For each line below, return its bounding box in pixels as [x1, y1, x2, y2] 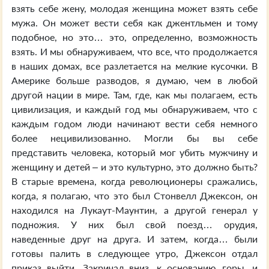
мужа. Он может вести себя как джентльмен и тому [11, 17, 258, 28]
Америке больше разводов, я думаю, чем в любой [11, 74, 258, 86]
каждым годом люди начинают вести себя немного [11, 118, 258, 129]
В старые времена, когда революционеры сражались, [11, 175, 258, 187]
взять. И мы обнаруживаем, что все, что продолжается [11, 46, 258, 57]
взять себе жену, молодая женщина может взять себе [11, 2, 258, 14]
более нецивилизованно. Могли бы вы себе [11, 132, 258, 144]
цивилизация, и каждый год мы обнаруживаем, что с [11, 103, 258, 115]
